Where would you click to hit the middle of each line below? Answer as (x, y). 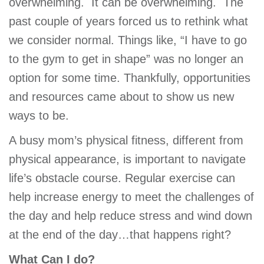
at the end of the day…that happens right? (122, 235)
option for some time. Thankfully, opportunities (130, 78)
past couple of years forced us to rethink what (128, 22)
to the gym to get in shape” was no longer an (126, 59)
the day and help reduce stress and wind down (131, 216)
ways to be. (41, 116)
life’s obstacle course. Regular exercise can (122, 178)
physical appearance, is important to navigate (127, 159)
